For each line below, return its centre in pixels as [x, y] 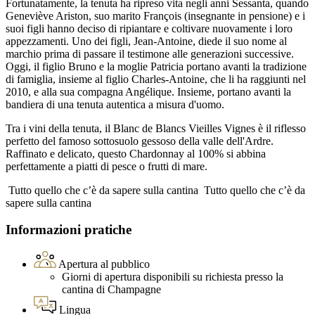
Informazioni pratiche [69, 230]
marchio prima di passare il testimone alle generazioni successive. [150, 53]
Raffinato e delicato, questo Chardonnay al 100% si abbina [136, 153]
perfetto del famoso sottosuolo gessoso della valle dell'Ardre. [140, 141]
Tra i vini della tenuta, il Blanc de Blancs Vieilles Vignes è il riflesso [156, 128]
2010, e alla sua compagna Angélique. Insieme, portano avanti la [148, 91]
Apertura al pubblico [104, 264]
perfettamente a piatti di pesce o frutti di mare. [107, 166]
